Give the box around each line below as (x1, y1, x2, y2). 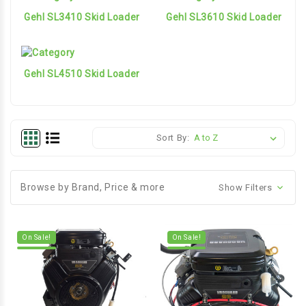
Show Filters (219, 182, 275, 193)
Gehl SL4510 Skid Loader (24, 68, 140, 79)
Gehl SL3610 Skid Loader (166, 11, 282, 23)
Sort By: (156, 132, 190, 143)
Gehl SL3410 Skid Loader (24, 11, 140, 23)
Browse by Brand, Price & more (20, 181, 165, 193)
